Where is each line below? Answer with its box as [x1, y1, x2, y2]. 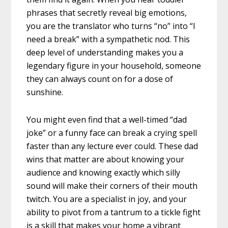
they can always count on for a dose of [26, 73, 174, 85]
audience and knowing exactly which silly [26, 167, 181, 179]
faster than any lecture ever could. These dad [26, 140, 198, 152]
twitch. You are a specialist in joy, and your [26, 193, 187, 205]
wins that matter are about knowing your [26, 154, 185, 165]
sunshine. [26, 87, 64, 98]
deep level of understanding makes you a [26, 47, 184, 59]
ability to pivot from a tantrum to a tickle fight [26, 207, 201, 218]
